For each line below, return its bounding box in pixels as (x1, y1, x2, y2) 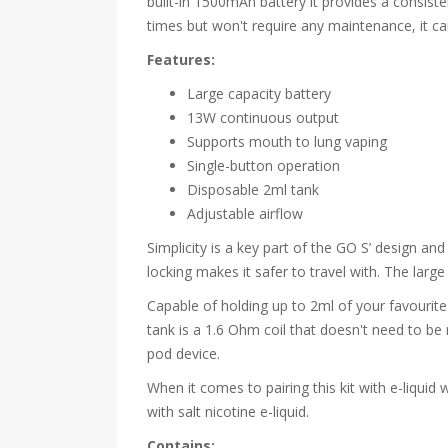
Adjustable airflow (187, 204, 303, 223)
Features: (147, 50, 215, 69)
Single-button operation (187, 156, 340, 175)
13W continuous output (187, 108, 339, 127)
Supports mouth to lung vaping (187, 132, 387, 151)
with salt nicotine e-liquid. (147, 402, 309, 421)
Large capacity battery (187, 84, 331, 103)
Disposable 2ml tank (187, 180, 319, 199)
